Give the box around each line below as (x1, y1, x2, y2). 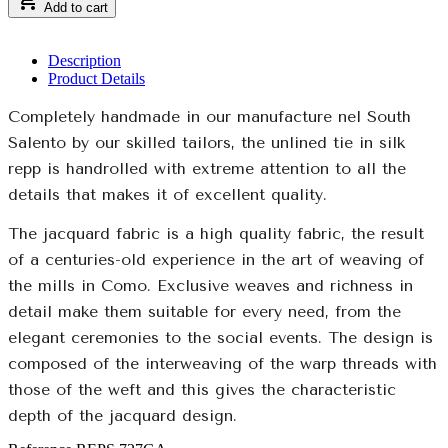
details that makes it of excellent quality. (8, 184, 327, 204)
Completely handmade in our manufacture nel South (8, 106, 411, 126)
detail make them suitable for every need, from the (8, 301, 401, 321)
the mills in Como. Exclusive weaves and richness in (8, 275, 413, 295)
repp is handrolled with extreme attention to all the (8, 158, 406, 178)
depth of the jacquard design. (8, 405, 237, 425)
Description (48, 51, 121, 69)
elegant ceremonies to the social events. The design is (8, 327, 433, 347)
